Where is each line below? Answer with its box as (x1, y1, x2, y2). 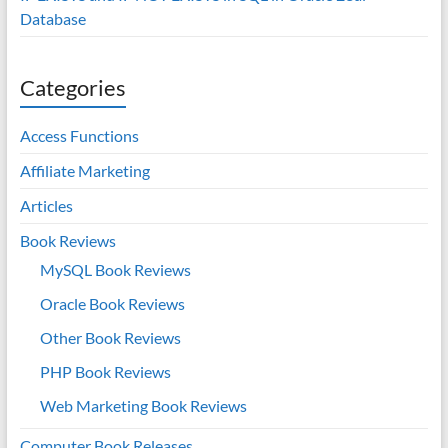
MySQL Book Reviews (39, 260, 191, 279)
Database (19, 9, 86, 28)
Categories (19, 74, 126, 101)
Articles (19, 196, 73, 215)
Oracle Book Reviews (39, 294, 185, 313)
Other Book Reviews (39, 328, 181, 347)
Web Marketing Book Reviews (39, 396, 247, 415)
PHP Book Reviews (39, 362, 171, 381)
